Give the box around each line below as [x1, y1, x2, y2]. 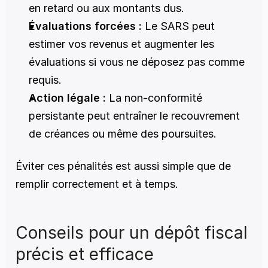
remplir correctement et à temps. [16, 178, 178, 190]
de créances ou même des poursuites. [29, 127, 217, 140]
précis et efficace [16, 244, 154, 264]
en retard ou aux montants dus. [29, 2, 184, 14]
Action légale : [29, 92, 106, 104]
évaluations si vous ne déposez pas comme [29, 56, 245, 68]
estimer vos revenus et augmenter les [29, 38, 214, 50]
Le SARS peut [142, 20, 215, 32]
